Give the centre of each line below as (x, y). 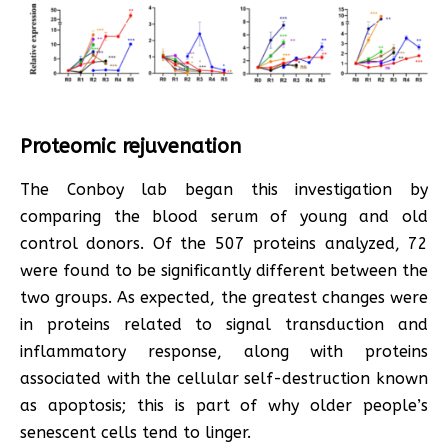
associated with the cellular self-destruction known (224, 379)
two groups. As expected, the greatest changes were (224, 298)
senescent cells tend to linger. (135, 433)
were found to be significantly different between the (224, 271)
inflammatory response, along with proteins (224, 352)
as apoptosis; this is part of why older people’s (224, 406)
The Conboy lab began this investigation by (224, 190)
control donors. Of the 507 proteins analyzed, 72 (224, 244)
